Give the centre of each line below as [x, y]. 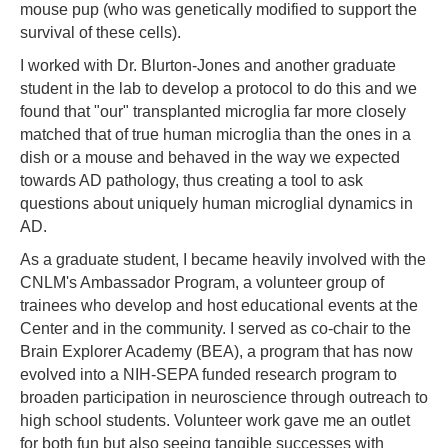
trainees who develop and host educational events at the [219, 306]
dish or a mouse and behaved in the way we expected [210, 158]
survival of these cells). [100, 33]
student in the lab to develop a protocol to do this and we [218, 89]
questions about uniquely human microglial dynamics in [216, 204]
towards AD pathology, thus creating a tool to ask [191, 181]
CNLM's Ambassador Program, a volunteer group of [202, 283]
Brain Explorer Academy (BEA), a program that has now [216, 352]
